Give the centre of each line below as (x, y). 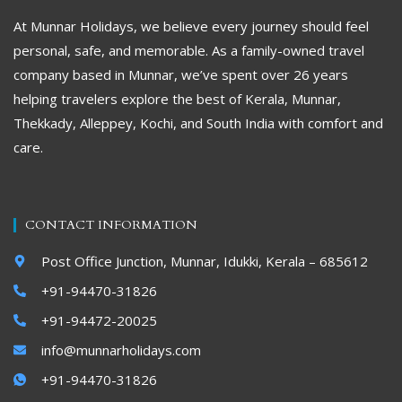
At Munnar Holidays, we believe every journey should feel (191, 26)
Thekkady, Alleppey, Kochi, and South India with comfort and (198, 122)
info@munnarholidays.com (121, 350)
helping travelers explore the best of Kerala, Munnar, (177, 98)
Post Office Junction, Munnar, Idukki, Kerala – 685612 (204, 261)
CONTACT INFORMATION (111, 224)
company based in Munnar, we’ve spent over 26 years (181, 74)
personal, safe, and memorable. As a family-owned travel (189, 50)
